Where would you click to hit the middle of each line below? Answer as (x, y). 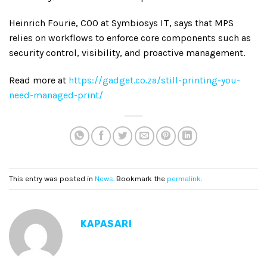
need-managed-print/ (56, 95)
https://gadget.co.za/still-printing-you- (154, 80)
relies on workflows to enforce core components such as (130, 38)
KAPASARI (106, 224)
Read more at (39, 80)
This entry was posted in (52, 178)
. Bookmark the (140, 178)
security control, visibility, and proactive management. (127, 53)
